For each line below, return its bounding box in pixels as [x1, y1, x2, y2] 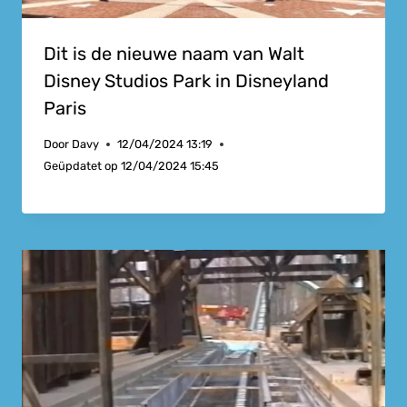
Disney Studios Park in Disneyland [44, 70, 329, 93]
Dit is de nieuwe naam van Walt [44, 43, 304, 65]
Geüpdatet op [44, 158, 118, 173]
